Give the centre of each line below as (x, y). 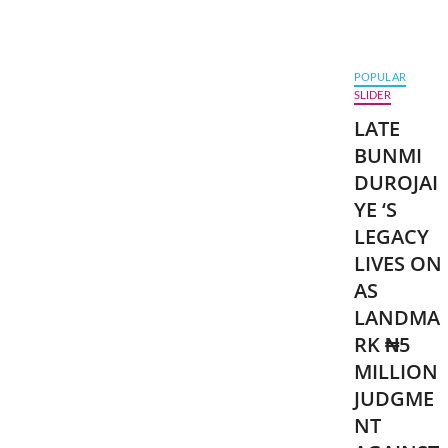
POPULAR (379, 77)
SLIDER (372, 95)
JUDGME (393, 398)
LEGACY (391, 236)
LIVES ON (397, 263)
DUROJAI (395, 182)
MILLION (395, 371)
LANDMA (396, 317)
